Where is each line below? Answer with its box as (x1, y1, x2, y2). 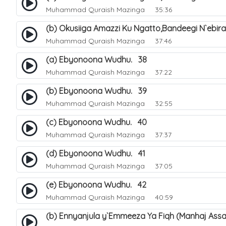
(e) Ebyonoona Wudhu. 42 (46, 180, 146, 190)
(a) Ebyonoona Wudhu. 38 (46, 54, 147, 65)
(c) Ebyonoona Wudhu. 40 (46, 117, 147, 127)
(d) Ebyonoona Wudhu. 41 (46, 148, 145, 158)
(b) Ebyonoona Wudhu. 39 (46, 86, 147, 96)
